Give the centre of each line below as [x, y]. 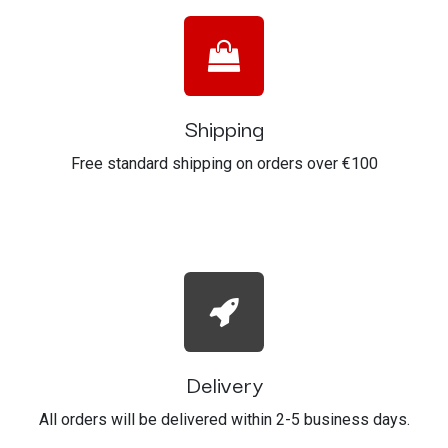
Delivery [224, 382]
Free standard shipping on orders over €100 [224, 163]
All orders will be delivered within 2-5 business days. [224, 419]
